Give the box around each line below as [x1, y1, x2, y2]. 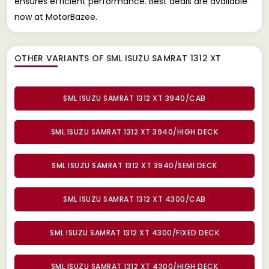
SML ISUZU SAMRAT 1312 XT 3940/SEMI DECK [52, 160, 217, 171]
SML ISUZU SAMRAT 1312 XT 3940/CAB [63, 92, 206, 103]
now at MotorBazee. [14, 10, 97, 23]
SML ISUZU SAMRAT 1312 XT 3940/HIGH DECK [50, 126, 219, 137]
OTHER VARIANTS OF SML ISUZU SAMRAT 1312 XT [14, 52, 222, 64]
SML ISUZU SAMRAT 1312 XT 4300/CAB [63, 193, 206, 204]
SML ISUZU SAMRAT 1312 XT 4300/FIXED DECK [50, 227, 219, 238]
